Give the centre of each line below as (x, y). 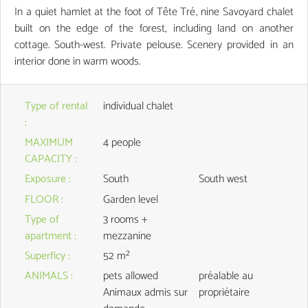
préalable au (225, 276)
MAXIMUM (49, 143)
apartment (49, 236)
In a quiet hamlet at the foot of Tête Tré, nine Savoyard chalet (154, 12)
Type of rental (56, 106)
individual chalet (138, 106)
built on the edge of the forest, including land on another (154, 29)
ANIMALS (48, 276)
